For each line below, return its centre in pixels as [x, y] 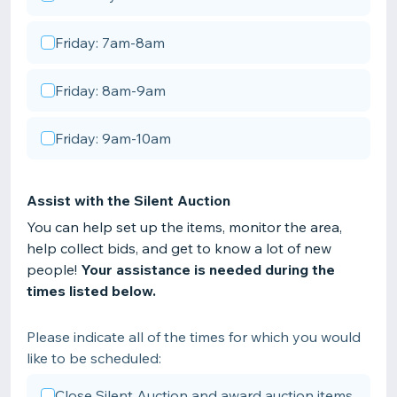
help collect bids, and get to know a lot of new [179, 248]
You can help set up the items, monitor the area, [184, 227]
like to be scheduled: [94, 358]
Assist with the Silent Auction [128, 200]
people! [54, 269]
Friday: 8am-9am [110, 90]
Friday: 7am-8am [110, 43]
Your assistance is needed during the [208, 269]
